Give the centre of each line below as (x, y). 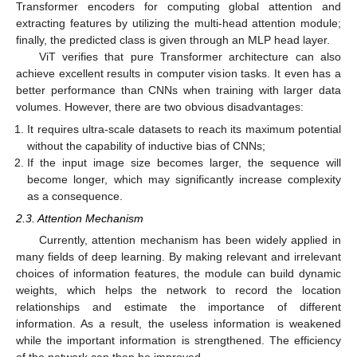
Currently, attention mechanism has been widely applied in (190, 240)
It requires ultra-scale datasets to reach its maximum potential (184, 129)
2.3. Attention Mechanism (80, 218)
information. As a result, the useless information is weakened (178, 324)
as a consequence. (75, 196)
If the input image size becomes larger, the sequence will (184, 162)
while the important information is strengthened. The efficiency (178, 340)
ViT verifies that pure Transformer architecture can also (190, 56)
